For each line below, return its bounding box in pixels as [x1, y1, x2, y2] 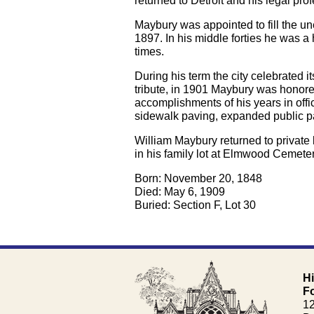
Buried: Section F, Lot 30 [135, 199, 256, 212]
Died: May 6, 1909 [135, 186, 225, 198]
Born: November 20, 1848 [135, 172, 262, 185]
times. [135, 46, 164, 58]
